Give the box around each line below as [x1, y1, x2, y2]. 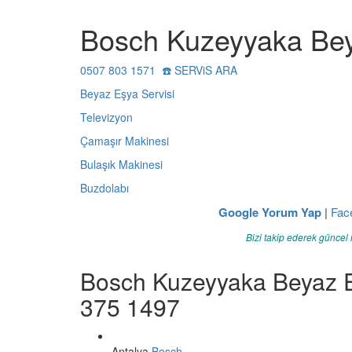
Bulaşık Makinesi [80, 156, 163, 172]
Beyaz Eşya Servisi [80, 86, 174, 101]
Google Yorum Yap [218, 203, 321, 221]
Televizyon [80, 109, 133, 125]
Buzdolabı [80, 180, 129, 196]
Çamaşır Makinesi [80, 133, 169, 148]
